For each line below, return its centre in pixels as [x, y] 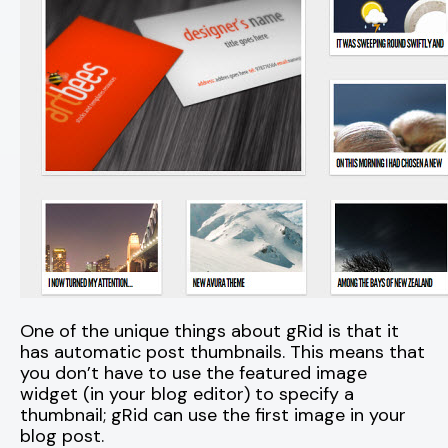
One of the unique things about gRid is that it [209, 331]
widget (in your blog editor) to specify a [187, 394]
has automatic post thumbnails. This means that [222, 352]
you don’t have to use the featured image [193, 373]
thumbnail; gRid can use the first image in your [213, 415]
